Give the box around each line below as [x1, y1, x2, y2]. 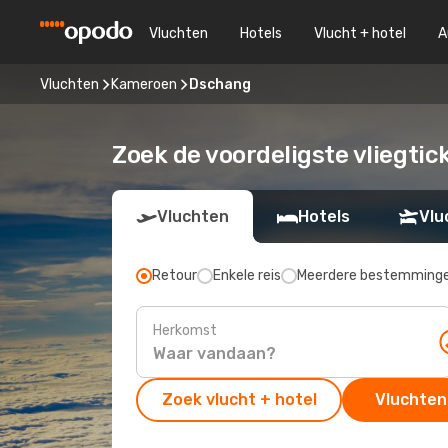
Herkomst [153, 321, 217, 339]
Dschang [189, 75, 251, 93]
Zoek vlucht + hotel [161, 390, 317, 409]
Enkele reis [213, 267, 281, 284]
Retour [152, 267, 197, 284]
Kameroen [111, 75, 177, 93]
